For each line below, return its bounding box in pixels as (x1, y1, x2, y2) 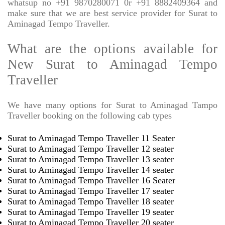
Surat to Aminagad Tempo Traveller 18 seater (8, 196, 174, 207)
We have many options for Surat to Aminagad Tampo (8, 100, 217, 110)
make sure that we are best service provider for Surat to (8, 8, 217, 19)
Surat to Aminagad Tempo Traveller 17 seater (8, 186, 174, 196)
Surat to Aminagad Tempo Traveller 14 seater (8, 165, 174, 175)
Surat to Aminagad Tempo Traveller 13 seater (8, 154, 174, 165)
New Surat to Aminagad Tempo (8, 57, 217, 72)
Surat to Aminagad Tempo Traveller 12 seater (8, 144, 174, 154)
